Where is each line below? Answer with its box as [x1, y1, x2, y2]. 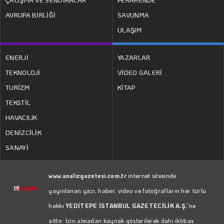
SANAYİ [5, 142, 28, 151]
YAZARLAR [117, 52, 150, 61]
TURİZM [5, 82, 29, 91]
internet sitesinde [126, 171, 176, 179]
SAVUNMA [117, 10, 149, 19]
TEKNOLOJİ [5, 67, 40, 76]
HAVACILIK [5, 112, 37, 121]
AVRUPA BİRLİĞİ [5, 10, 56, 19]
